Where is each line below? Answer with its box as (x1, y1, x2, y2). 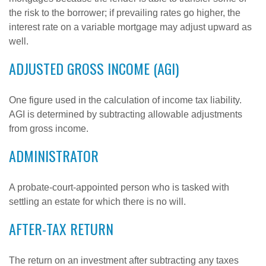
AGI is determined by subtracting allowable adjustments (9, 109, 242, 119)
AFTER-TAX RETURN (9, 218, 113, 239)
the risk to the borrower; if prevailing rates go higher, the (9, 8, 240, 18)
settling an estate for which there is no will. (9, 197, 186, 207)
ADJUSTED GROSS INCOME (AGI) (9, 58, 179, 79)
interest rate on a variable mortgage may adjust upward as (9, 22, 252, 32)
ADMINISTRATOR (9, 145, 99, 166)
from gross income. (9, 123, 88, 134)
